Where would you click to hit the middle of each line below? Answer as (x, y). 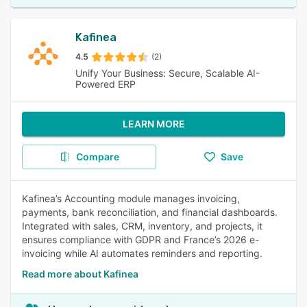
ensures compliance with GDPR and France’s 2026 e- (140, 240)
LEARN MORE (153, 124)
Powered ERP (105, 84)
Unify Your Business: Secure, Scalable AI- (167, 73)
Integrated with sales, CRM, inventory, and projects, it (142, 226)
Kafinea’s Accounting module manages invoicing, (131, 198)
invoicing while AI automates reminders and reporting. (142, 253)
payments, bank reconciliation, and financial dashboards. (150, 212)
